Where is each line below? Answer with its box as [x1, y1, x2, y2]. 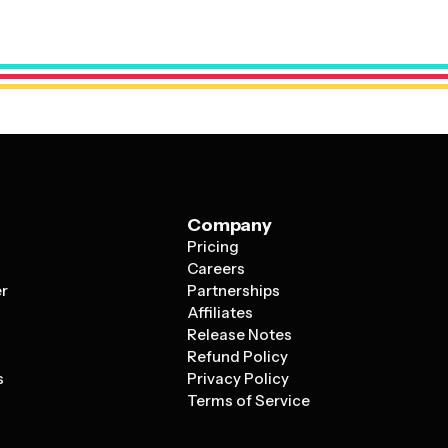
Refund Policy [187, 347, 289, 366]
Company [187, 214, 272, 236]
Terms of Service [187, 391, 311, 410]
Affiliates [187, 303, 254, 322]
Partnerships [187, 281, 281, 300]
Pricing [187, 237, 240, 256]
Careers [187, 259, 246, 278]
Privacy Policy [187, 369, 290, 388]
